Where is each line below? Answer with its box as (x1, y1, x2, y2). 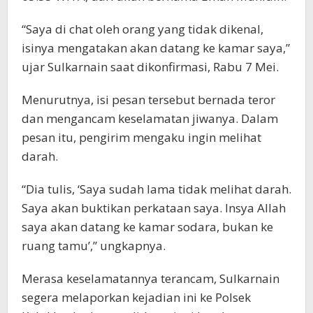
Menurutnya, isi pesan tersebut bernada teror (22, 91, 275, 108)
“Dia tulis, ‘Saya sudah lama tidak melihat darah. (22, 180, 291, 197)
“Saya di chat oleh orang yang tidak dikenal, (22, 20, 263, 37)
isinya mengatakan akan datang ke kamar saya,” (22, 39, 290, 56)
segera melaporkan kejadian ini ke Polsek (22, 289, 251, 305)
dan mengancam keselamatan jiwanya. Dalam (22, 110, 278, 126)
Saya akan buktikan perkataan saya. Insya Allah (22, 199, 286, 216)
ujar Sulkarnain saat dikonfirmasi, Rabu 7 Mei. (22, 58, 279, 75)
